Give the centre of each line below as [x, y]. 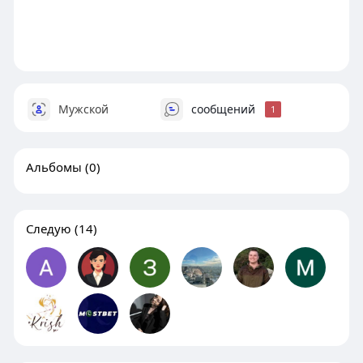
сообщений [223, 109]
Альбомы [53, 167]
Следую [48, 228]
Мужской [81, 109]
